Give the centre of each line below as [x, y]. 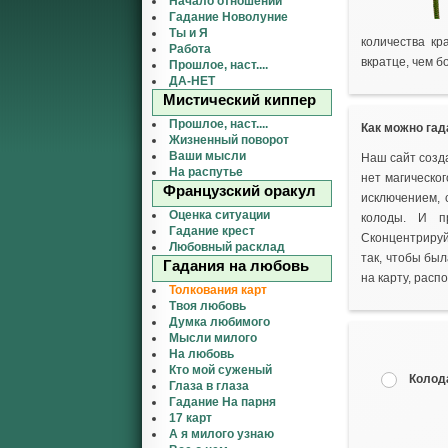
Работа [190, 49]
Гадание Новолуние [228, 17]
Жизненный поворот [229, 140]
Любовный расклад [227, 247]
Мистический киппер [239, 99]
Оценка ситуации [219, 215]
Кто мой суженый [220, 370]
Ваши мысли [207, 156]
